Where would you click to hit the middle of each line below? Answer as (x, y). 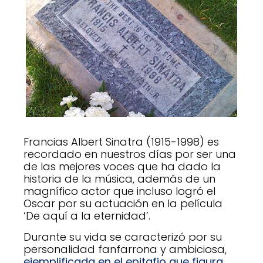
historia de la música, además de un (119, 179)
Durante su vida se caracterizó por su (123, 237)
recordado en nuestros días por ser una (130, 154)
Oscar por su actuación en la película (123, 204)
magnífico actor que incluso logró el (119, 191)
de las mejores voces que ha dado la (122, 167)
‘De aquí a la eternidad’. (87, 216)
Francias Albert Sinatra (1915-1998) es (121, 142)
